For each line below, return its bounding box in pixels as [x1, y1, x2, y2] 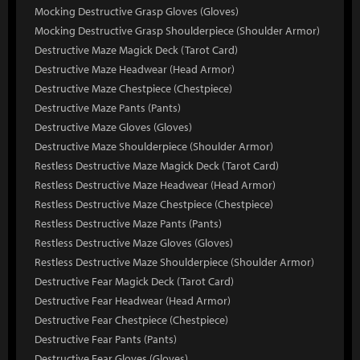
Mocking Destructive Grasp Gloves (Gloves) [35, 4, 239, 18]
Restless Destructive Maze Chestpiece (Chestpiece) [35, 197, 273, 211]
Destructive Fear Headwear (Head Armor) [35, 293, 231, 308]
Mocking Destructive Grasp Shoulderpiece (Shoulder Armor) [35, 23, 320, 38]
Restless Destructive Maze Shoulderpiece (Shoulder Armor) [35, 255, 314, 269]
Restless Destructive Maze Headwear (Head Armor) [35, 178, 276, 192]
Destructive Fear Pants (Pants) [35, 332, 177, 346]
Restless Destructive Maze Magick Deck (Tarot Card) [35, 158, 279, 173]
